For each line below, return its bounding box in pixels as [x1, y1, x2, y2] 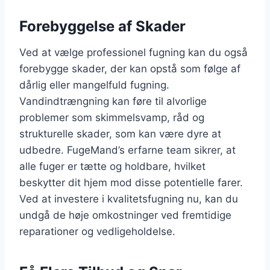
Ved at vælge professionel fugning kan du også [19, 46, 248, 58]
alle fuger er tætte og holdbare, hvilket [19, 160, 206, 172]
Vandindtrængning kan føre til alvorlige [19, 95, 207, 107]
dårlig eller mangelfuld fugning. [19, 78, 169, 91]
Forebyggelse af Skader [19, 17, 186, 35]
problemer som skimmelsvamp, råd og [19, 111, 204, 124]
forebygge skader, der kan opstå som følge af [19, 62, 240, 75]
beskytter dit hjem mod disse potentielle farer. [19, 176, 243, 189]
